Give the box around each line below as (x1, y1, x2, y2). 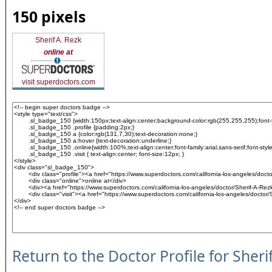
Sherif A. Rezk (35, 36, 81, 44)
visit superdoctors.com (21, 78, 95, 86)
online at (44, 48, 73, 56)
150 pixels (12, 7, 86, 27)
